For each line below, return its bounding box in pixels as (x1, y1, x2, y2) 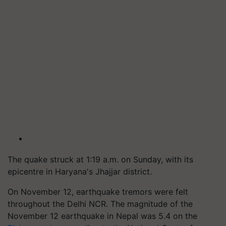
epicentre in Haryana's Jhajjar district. (8, 166, 152, 177)
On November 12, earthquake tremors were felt (8, 187, 188, 197)
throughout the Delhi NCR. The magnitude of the (8, 199, 193, 209)
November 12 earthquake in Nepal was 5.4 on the (8, 211, 197, 221)
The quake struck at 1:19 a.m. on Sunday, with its (8, 154, 193, 164)
